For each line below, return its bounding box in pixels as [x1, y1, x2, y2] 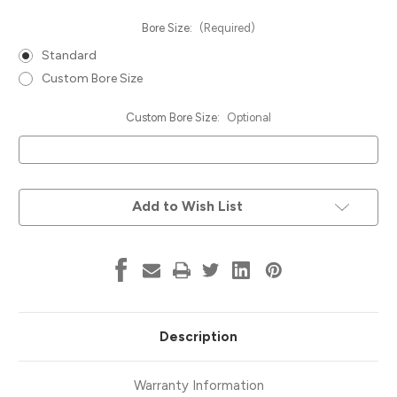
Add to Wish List [131, 197, 243, 214]
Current [19, 190, 58, 204]
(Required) [198, 20, 255, 35]
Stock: [19, 206, 50, 221]
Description [160, 328, 237, 345]
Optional [226, 110, 271, 124]
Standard [41, 47, 97, 63]
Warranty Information [133, 377, 264, 393]
